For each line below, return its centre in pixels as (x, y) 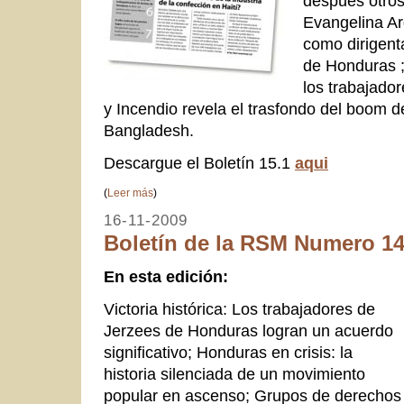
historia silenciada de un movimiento (234, 374)
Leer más (130, 193)
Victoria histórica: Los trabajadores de (239, 309)
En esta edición (163, 276)
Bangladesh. (149, 130)
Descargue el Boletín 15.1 (199, 163)
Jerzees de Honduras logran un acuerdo (248, 331)
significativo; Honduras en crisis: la (228, 352)
